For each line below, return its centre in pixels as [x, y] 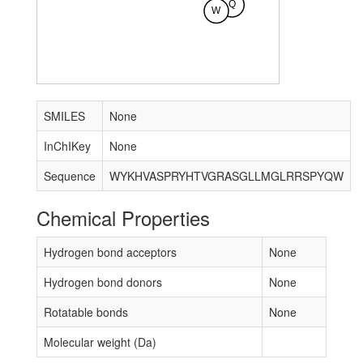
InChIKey [67, 146]
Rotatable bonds [86, 312]
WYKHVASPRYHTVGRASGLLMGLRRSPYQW [226, 176]
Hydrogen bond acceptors [110, 252]
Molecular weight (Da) [100, 342]
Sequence [70, 176]
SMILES [64, 116]
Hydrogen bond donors [103, 282]
